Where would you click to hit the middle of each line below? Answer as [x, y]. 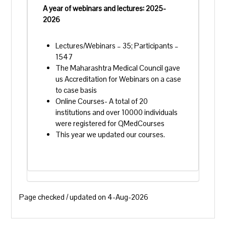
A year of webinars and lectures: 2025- [105, 8]
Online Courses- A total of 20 [102, 101]
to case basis [76, 90]
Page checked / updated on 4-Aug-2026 [84, 197]
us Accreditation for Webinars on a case [119, 79]
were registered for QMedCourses [110, 123]
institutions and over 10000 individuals [117, 112]
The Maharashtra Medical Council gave [118, 68]
